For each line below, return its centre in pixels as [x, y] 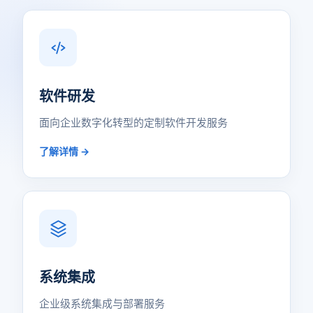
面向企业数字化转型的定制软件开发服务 [133, 123]
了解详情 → [64, 151]
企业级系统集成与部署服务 [102, 304]
